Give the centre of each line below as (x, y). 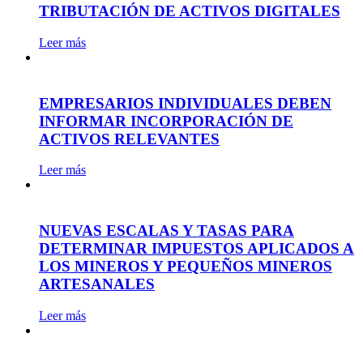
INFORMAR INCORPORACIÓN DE (166, 121)
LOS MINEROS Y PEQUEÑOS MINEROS (186, 267)
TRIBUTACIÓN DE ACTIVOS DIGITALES (190, 11)
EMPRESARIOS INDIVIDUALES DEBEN (185, 103)
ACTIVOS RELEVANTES (129, 139)
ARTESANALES (97, 284)
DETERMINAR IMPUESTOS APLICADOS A (196, 249)
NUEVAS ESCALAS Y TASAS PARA (167, 231)
